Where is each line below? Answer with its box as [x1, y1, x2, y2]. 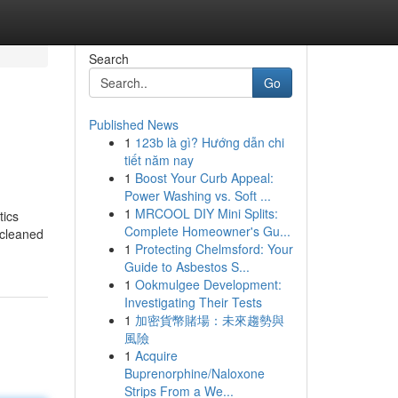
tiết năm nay [123, 151, 194, 169]
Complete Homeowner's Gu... [123, 222, 291, 240]
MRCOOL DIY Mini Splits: [134, 204, 278, 222]
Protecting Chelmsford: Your [134, 240, 293, 258]
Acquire [134, 346, 178, 364]
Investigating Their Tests [123, 293, 262, 311]
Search [88, 50, 129, 68]
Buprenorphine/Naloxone [123, 364, 265, 382]
